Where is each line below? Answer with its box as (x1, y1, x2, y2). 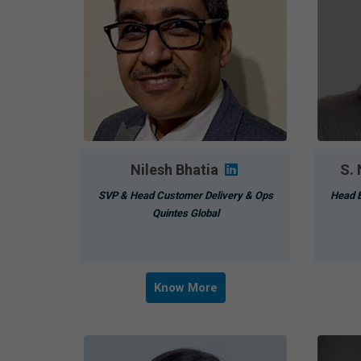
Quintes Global (151, 206, 218, 219)
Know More (153, 280, 217, 295)
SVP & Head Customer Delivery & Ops (98, 189, 272, 201)
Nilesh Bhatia (130, 160, 222, 178)
